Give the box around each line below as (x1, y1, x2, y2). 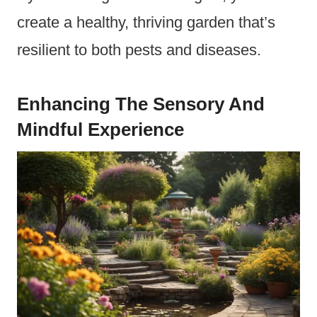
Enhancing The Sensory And (17, 93, 265, 115)
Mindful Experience (17, 118, 184, 140)
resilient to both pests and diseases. (17, 40, 261, 59)
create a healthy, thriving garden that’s (17, 13, 275, 31)
